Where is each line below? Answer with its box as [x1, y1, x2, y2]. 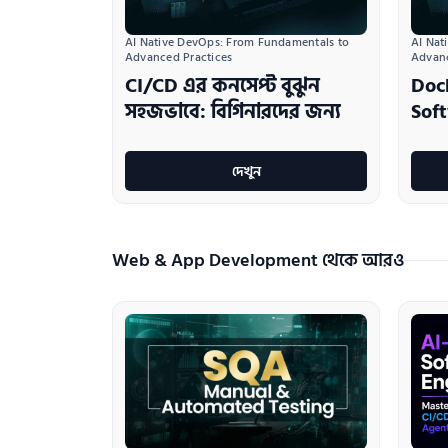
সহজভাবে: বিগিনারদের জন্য [125, 96, 341, 129]
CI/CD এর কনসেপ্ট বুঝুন [125, 70, 320, 103]
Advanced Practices [125, 48, 233, 68]
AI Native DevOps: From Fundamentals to [125, 33, 350, 53]
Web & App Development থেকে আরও [112, 246, 404, 276]
